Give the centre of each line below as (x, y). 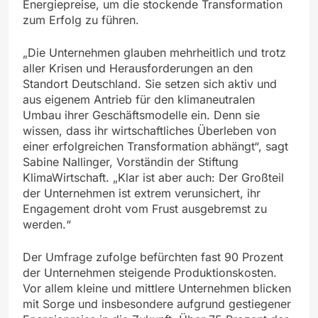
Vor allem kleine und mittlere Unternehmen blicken (157, 288)
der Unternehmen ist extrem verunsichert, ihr (142, 193)
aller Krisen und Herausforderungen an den (138, 68)
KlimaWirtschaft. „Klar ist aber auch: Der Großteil (153, 177)
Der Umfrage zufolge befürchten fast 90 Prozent (153, 257)
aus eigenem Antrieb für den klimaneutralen (139, 99)
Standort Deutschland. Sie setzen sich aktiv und (150, 83)
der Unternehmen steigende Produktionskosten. (150, 272)
